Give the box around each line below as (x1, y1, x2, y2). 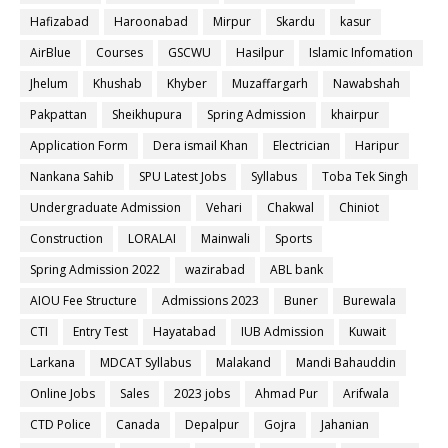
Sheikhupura (112, 106, 182, 123)
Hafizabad (30, 13, 89, 30)
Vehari (206, 199, 242, 216)
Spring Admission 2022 (30, 261, 160, 278)
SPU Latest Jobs (139, 168, 226, 185)
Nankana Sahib (30, 168, 114, 185)
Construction (30, 230, 103, 247)
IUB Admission (241, 323, 324, 340)
